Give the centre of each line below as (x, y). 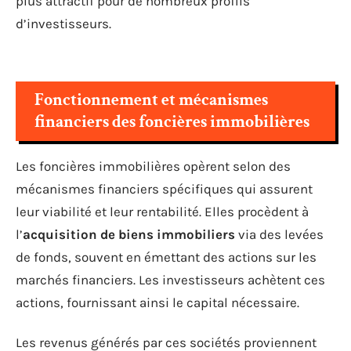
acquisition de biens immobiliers (129, 234)
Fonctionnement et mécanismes (151, 100)
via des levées (279, 234)
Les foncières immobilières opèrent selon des (153, 166)
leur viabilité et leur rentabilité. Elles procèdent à (162, 211)
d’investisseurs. (63, 24)
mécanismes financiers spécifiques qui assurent (164, 188)
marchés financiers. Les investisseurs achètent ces (170, 279)
